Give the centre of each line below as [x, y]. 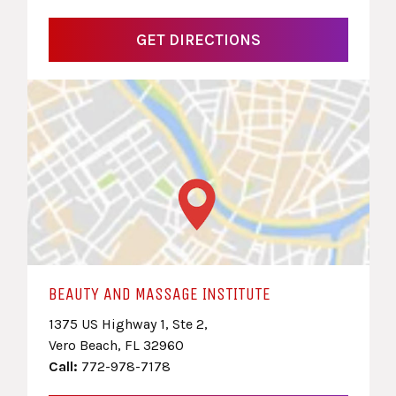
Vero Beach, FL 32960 [116, 346]
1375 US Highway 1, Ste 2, [128, 324]
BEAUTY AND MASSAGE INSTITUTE [159, 294]
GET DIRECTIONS [198, 40]
